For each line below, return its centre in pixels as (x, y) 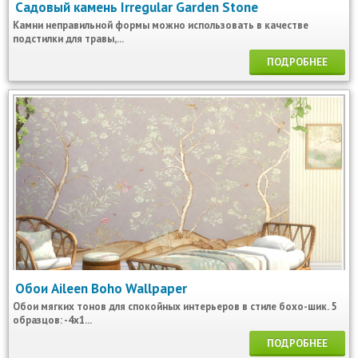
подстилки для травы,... (68, 39)
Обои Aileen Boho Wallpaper (101, 288)
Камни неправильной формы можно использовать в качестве (161, 25)
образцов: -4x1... (52, 320)
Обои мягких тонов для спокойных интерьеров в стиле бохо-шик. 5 (175, 306)
